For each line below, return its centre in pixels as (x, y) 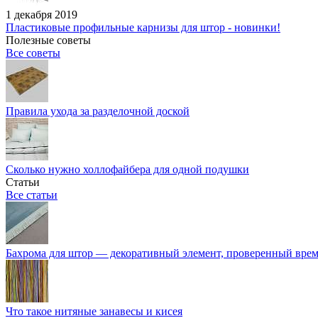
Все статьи (32, 195)
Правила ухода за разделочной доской (98, 111)
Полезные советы (48, 40)
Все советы (33, 53)
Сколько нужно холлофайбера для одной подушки (127, 169)
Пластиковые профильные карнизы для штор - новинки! (143, 27)
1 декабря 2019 (42, 15)
